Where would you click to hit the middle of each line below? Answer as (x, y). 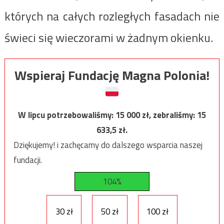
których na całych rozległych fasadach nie (112, 16)
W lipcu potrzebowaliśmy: (67, 115)
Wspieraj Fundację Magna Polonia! (112, 75)
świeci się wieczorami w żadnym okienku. (108, 37)
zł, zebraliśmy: (169, 115)
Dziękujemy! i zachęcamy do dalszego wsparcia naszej (108, 145)
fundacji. (27, 160)
